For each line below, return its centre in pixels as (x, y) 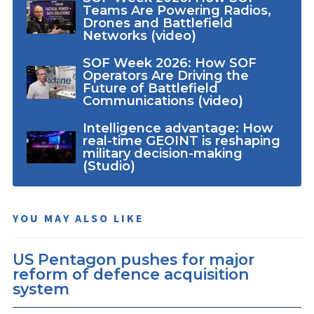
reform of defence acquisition (131, 274)
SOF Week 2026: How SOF (169, 63)
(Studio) (109, 166)
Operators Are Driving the (165, 76)
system (41, 288)
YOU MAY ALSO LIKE (78, 218)
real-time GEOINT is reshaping (181, 141)
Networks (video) (139, 36)
